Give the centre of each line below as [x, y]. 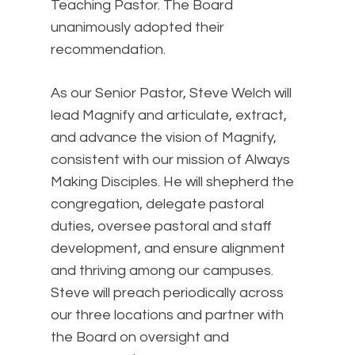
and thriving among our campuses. [162, 271]
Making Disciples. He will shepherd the [172, 182]
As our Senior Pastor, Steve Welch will [171, 93]
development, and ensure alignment [168, 248]
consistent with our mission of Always [170, 160]
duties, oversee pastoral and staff [161, 226]
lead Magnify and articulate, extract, [169, 115]
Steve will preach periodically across [167, 293]
